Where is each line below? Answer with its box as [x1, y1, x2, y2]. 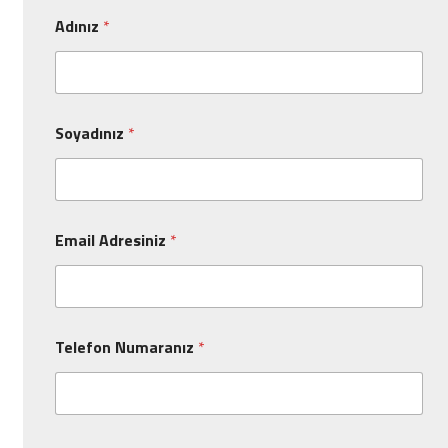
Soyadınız [55, 121, 128, 146]
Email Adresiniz [55, 228, 170, 253]
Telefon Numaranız [55, 335, 198, 360]
